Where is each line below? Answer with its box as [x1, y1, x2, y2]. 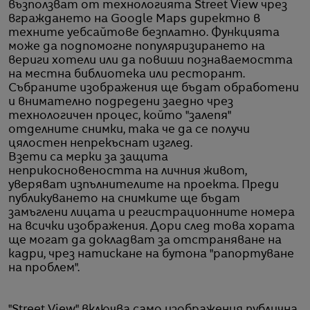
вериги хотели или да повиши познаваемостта [8, 55, 293, 66]
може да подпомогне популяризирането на [8, 41, 265, 53]
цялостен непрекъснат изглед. [8, 138, 192, 149]
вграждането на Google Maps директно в [8, 13, 260, 25]
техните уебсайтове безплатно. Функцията [8, 27, 280, 39]
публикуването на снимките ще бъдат [8, 193, 240, 205]
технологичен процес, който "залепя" [8, 110, 231, 122]
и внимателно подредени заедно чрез [8, 96, 233, 108]
